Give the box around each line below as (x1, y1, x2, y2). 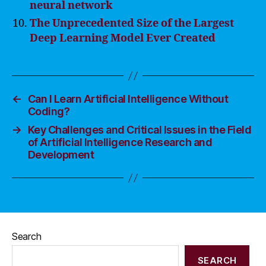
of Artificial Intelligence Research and (27, 136, 213, 148)
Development (27, 148, 94, 161)
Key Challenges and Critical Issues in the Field (27, 123, 252, 136)
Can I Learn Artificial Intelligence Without (27, 93, 229, 105)
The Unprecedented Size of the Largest (30, 17, 234, 30)
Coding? (27, 105, 70, 118)
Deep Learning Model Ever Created (30, 31, 216, 45)
